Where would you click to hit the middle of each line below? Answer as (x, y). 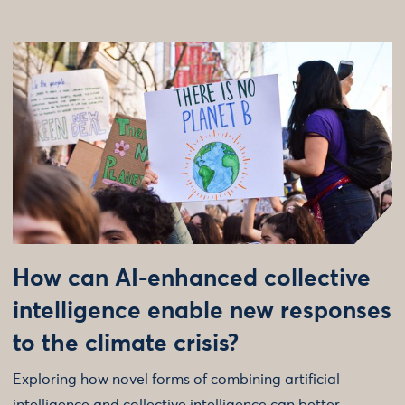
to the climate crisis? (126, 344)
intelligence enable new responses (202, 312)
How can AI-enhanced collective (192, 279)
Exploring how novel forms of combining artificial (176, 380)
